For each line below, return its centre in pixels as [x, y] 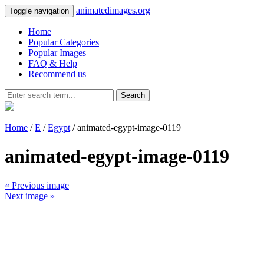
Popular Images [57, 53]
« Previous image [37, 185]
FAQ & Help [53, 63]
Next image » [30, 196]
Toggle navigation [39, 11]
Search [133, 95]
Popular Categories [64, 42]
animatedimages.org [113, 10]
